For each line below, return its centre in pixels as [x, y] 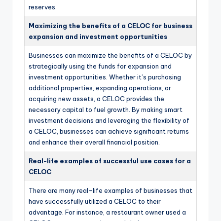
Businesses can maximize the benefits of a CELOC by [110, 55]
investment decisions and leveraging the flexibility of [109, 121]
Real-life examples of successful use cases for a [110, 161]
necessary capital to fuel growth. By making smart [106, 110]
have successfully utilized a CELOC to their [95, 202]
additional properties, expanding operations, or [100, 88]
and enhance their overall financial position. [94, 142]
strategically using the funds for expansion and [100, 66]
